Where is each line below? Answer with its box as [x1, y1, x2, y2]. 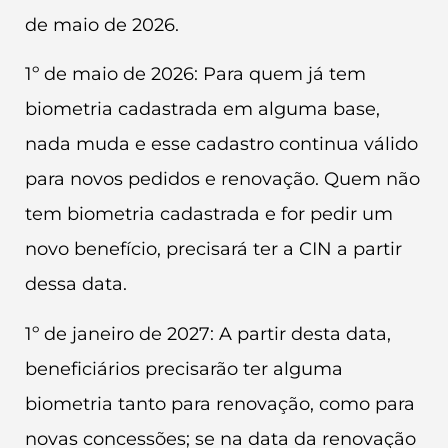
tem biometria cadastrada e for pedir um [25, 203, 393, 226]
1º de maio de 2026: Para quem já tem [25, 63, 366, 86]
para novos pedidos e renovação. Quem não [25, 168, 420, 191]
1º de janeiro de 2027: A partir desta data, [25, 322, 391, 345]
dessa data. [25, 273, 127, 296]
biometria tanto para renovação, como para [25, 392, 415, 415]
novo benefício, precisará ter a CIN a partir [25, 238, 402, 261]
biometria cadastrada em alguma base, [25, 98, 380, 121]
